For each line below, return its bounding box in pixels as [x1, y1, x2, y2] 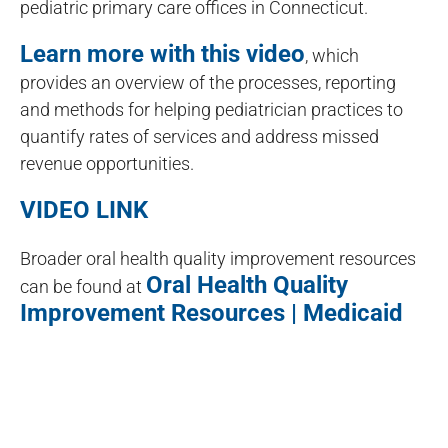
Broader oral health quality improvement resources [20, 248, 416, 269]
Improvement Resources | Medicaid [20, 299, 403, 327]
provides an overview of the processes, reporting [20, 72, 396, 93]
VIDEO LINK [20, 196, 148, 224]
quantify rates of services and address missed [20, 126, 379, 147]
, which [305, 45, 359, 66]
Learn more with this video [20, 40, 305, 68]
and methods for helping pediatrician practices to [20, 99, 403, 120]
